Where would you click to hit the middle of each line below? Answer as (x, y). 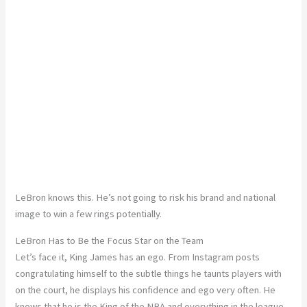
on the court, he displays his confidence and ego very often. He (146, 290)
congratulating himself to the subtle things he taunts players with (149, 273)
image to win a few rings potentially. (89, 214)
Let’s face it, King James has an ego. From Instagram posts (138, 257)
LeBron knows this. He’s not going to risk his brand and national (146, 198)
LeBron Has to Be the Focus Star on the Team (110, 240)
